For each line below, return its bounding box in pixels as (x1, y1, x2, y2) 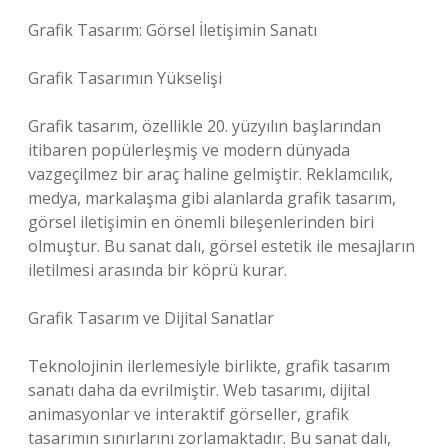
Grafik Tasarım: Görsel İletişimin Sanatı (28, 19, 317, 41)
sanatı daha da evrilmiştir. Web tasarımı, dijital (28, 379, 370, 401)
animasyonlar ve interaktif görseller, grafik (28, 403, 349, 425)
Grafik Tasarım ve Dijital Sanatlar (28, 307, 274, 329)
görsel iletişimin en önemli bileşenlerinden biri (28, 211, 374, 233)
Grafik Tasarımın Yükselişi (28, 67, 222, 89)
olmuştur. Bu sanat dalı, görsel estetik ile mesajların (28, 235, 415, 257)
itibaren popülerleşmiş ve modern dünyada (28, 139, 350, 161)
